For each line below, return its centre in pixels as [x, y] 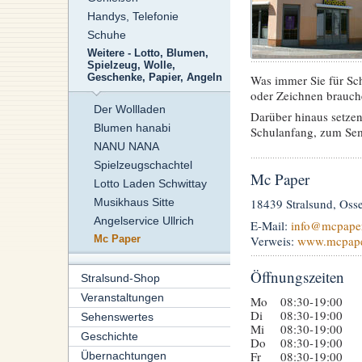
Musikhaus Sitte [134, 202]
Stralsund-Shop [120, 278]
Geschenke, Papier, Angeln [154, 78]
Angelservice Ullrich [143, 221]
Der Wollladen [129, 109]
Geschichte [109, 337]
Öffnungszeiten [297, 277]
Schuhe [106, 35]
